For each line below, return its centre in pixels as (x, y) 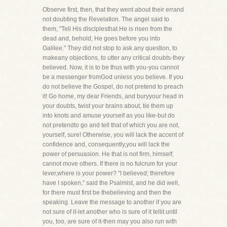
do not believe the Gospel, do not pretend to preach (113, 87)
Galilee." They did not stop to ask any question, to (110, 48)
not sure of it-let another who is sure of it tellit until (110, 212)
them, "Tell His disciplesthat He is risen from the (107, 29)
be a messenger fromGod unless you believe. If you (113, 77)
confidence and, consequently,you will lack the (106, 144)
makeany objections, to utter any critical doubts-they (113, 58)
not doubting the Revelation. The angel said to (106, 19)
